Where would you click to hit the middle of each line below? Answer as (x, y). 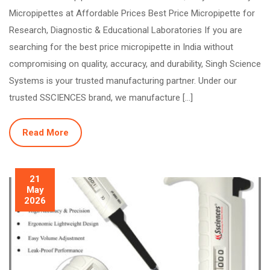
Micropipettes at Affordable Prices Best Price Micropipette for (132, 13)
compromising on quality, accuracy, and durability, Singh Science (135, 64)
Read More (46, 132)
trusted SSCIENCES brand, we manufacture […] (101, 97)
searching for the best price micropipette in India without (121, 47)
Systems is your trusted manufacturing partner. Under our (123, 80)
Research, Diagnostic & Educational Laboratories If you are (126, 30)
